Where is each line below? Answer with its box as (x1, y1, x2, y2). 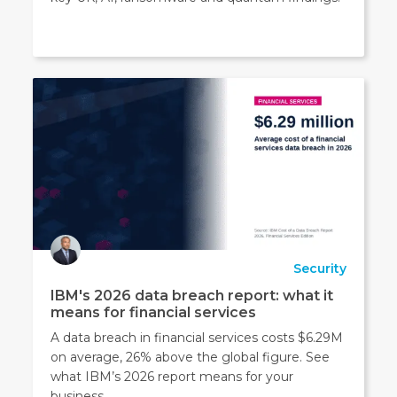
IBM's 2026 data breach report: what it (51, 287, 334, 305)
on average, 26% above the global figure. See (51, 349, 331, 366)
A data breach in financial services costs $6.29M (51, 330, 344, 346)
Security (292, 261, 346, 277)
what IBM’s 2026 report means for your (51, 369, 294, 385)
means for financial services (51, 304, 257, 322)
